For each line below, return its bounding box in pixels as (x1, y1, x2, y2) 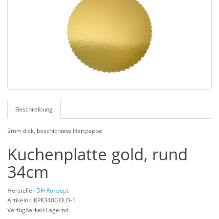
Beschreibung (15, 105, 53, 113)
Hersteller (7, 186, 36, 195)
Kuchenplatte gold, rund (7, 143, 188, 165)
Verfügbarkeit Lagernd (7, 205, 68, 214)
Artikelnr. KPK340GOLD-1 (7, 196, 76, 204)
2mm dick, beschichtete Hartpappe (7, 126, 102, 135)
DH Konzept (36, 186, 68, 195)
